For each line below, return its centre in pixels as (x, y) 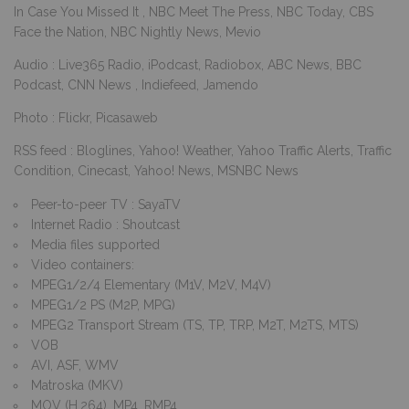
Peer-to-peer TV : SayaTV (106, 204)
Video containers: (83, 264)
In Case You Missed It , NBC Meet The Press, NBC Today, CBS (194, 11)
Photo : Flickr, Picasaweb (86, 117)
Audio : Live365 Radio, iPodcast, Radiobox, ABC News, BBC (188, 64)
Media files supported (95, 244)
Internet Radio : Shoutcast (105, 224)
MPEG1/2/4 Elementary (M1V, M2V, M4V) (151, 284)
